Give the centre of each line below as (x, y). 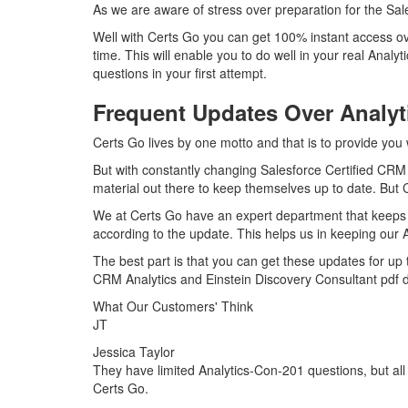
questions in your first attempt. (180, 73)
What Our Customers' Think (173, 306)
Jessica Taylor (134, 352)
